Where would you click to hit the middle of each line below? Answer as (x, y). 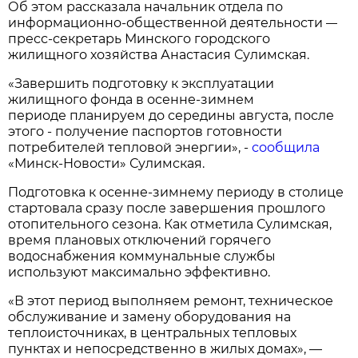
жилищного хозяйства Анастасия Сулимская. (159, 54)
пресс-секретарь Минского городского (139, 38)
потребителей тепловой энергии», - (130, 147)
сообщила (286, 147)
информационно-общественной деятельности (167, 22)
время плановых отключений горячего (140, 240)
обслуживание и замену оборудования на (150, 316)
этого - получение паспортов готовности (145, 131)
